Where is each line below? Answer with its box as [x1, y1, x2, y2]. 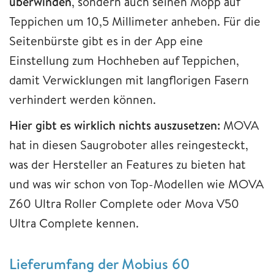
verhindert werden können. [9, 91, 156, 108]
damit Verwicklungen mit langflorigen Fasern [9, 72, 249, 89]
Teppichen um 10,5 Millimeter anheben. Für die [9, 13, 261, 30]
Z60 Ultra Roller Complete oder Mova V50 [9, 195, 239, 212]
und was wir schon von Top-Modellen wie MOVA [9, 176, 264, 193]
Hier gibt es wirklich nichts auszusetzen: [9, 117, 220, 134]
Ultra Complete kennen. [9, 215, 139, 232]
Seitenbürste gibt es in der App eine [9, 32, 203, 50]
